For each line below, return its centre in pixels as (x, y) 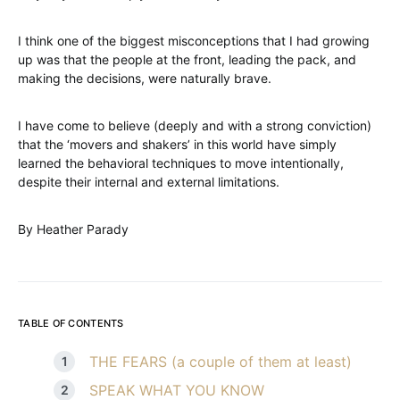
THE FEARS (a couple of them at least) (221, 362)
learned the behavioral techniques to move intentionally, (181, 163)
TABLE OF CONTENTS (71, 323)
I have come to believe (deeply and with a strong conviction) (195, 125)
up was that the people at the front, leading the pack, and (187, 59)
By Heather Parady (73, 229)
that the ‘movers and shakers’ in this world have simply (177, 144)
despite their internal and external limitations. (149, 182)
